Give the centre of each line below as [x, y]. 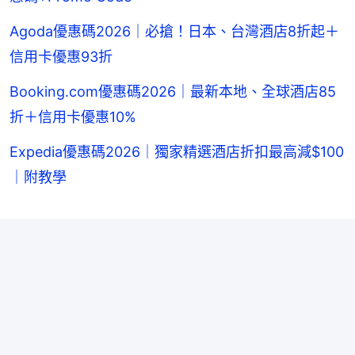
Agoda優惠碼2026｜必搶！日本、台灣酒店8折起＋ [174, 31]
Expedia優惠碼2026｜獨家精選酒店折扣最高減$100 [177, 151]
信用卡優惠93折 [61, 56]
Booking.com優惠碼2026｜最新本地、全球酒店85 [173, 91]
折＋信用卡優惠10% [73, 116]
